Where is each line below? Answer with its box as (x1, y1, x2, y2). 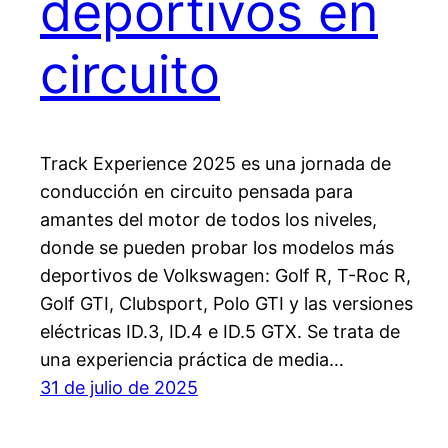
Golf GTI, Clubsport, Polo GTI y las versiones (40, 292, 413, 314)
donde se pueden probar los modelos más (40, 236, 394, 258)
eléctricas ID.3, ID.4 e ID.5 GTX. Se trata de (40, 320, 400, 342)
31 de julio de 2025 (40, 376, 198, 398)
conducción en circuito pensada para (40, 180, 353, 202)
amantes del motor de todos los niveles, (40, 208, 377, 230)
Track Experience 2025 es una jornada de (40, 152, 391, 174)
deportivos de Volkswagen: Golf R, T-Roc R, (40, 264, 411, 286)
